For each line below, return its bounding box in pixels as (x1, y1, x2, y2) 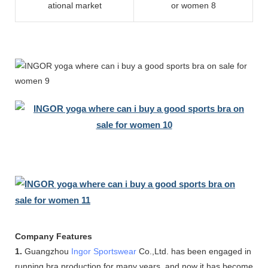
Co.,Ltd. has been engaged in (136, 246, 251, 256)
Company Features (15, 231, 92, 241)
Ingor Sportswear (71, 246, 136, 256)
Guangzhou (22, 246, 71, 256)
